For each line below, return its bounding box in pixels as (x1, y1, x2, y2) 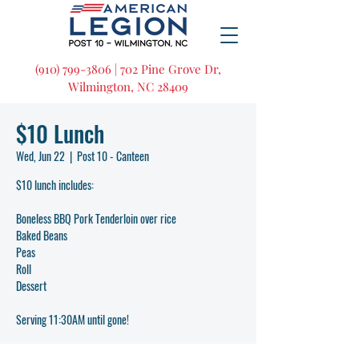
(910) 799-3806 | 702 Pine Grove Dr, (35, 61, 221, 77)
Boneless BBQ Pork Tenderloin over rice (16, 210, 176, 227)
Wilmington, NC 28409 (68, 79, 188, 95)
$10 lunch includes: (16, 176, 94, 193)
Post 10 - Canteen (77, 147, 149, 164)
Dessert (16, 277, 46, 294)
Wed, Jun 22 (16, 147, 65, 164)
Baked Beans (16, 227, 67, 244)
